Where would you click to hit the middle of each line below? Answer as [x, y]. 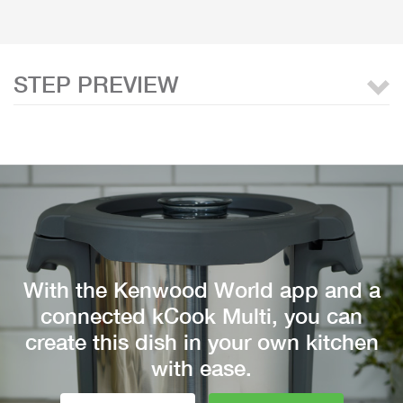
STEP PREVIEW [96, 84]
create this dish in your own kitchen [201, 342]
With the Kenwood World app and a [201, 290]
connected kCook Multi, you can [201, 316]
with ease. [201, 368]
